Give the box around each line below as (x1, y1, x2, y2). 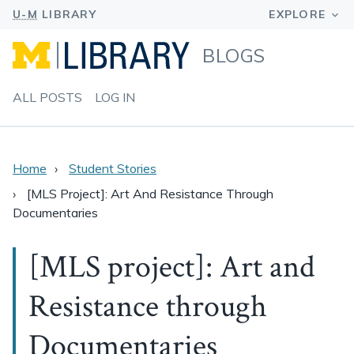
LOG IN (95, 89, 135, 105)
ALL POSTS (13, 89, 82, 105)
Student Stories (69, 160, 156, 176)
